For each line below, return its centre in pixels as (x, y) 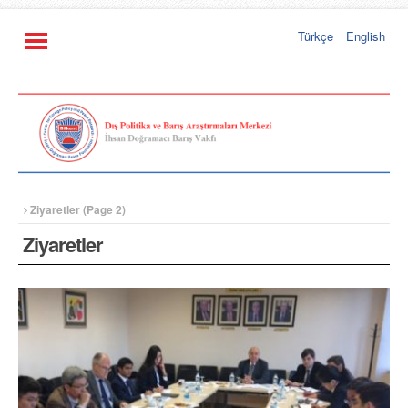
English (366, 36)
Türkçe (316, 36)
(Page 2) (103, 209)
